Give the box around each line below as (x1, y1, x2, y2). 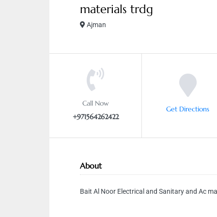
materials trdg (80, 2, 153, 16)
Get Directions (166, 104, 209, 113)
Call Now (82, 98, 109, 107)
